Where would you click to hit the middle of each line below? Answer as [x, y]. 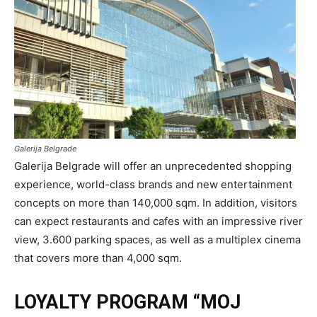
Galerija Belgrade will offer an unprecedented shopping [153, 166]
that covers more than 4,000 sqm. [98, 258]
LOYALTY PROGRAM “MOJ [127, 302]
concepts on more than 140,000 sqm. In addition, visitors [156, 203]
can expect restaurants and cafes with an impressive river [158, 221]
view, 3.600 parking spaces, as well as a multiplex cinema [157, 240]
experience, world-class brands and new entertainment [153, 185]
